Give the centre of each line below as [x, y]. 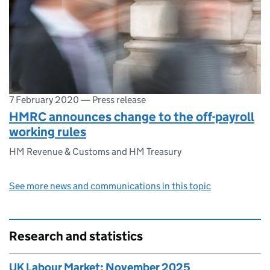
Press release [119, 99]
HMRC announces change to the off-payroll [132, 117]
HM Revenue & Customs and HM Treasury [95, 152]
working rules [48, 132]
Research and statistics [76, 236]
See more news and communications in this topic [110, 186]
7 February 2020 [44, 99]
